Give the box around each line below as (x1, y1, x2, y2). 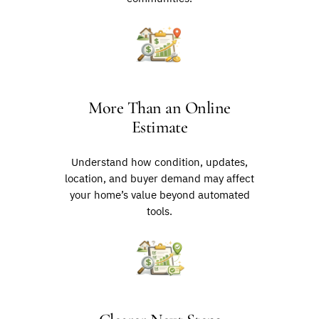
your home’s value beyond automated (69, 187, 250, 202)
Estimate (131, 116, 188, 137)
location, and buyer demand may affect (65, 171, 254, 185)
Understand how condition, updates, (71, 155, 248, 169)
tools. (147, 204, 172, 218)
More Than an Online (88, 97, 231, 118)
